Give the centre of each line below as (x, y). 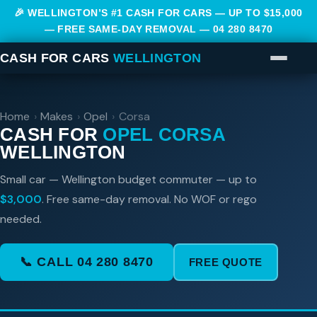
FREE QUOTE (225, 263)
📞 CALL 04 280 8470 (87, 262)
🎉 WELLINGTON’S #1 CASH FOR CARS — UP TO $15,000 (158, 13)
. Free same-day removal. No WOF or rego (149, 200)
